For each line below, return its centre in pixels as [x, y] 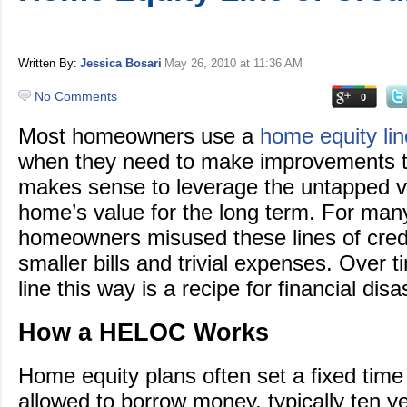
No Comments [76, 96]
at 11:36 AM [269, 63]
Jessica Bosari [121, 63]
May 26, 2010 [200, 63]
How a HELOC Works [144, 333]
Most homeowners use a [139, 136]
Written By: [48, 63]
